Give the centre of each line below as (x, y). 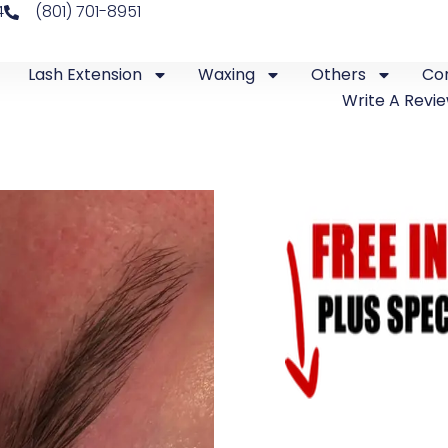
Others (339, 74)
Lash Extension (85, 74)
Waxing (227, 74)
